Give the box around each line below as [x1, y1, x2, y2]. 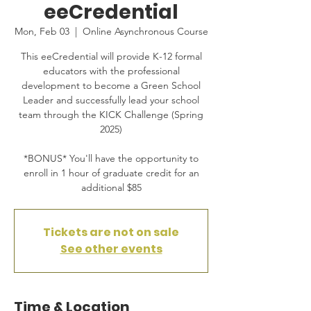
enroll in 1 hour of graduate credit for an [23, 167, 199, 179]
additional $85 [81, 181, 142, 194]
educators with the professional [42, 65, 180, 77]
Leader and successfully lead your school [23, 94, 199, 106]
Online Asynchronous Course [82, 25, 208, 37]
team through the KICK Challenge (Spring [19, 108, 203, 121]
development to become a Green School [22, 79, 201, 92]
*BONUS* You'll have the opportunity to [24, 152, 199, 165]
